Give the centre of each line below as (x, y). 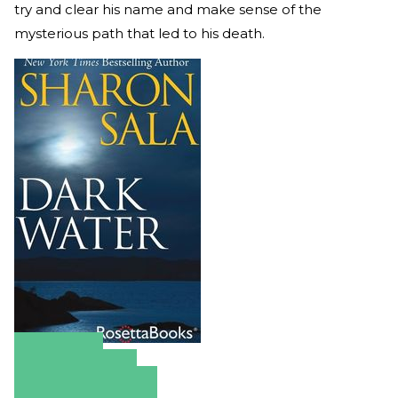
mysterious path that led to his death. (139, 34)
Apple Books (76, 372)
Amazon (59, 355)
